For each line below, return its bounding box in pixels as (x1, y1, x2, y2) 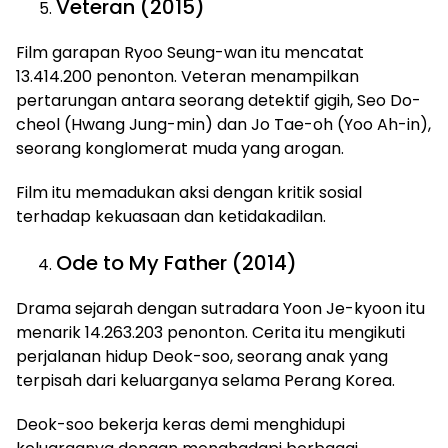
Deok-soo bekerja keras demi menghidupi (16, 413, 345, 436)
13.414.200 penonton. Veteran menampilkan (16, 65, 359, 88)
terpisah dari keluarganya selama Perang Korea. (16, 369, 395, 392)
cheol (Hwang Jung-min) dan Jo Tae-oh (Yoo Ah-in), (16, 113, 431, 136)
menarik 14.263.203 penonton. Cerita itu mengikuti (16, 321, 405, 344)
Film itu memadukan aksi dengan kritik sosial (16, 181, 362, 204)
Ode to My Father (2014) (56, 249, 297, 277)
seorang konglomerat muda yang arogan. (16, 137, 344, 160)
